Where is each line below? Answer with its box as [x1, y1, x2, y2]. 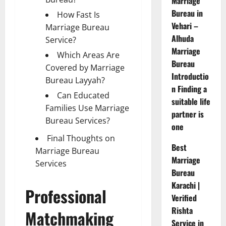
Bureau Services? [45, 115, 110, 126]
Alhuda [171, 32, 194, 45]
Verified [171, 192, 197, 204]
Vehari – [171, 20, 198, 32]
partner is [171, 108, 204, 121]
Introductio [171, 70, 209, 83]
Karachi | [171, 179, 200, 192]
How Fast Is [57, 9, 100, 20]
